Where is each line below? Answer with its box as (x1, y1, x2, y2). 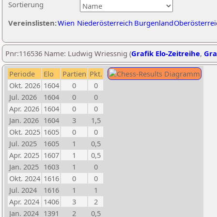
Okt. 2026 (9, 80, 40, 90)
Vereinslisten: (8, 18, 57, 28)
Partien (62, 69, 86, 78)
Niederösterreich (77, 18, 133, 28)
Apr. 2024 (9, 197, 39, 206)
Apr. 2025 (9, 150, 39, 160)
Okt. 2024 (9, 173, 40, 183)
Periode (9, 69, 35, 78)
